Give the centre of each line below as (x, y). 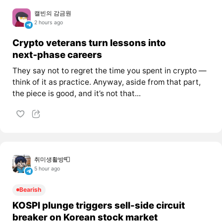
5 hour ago (47, 169)
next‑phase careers (57, 55)
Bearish (30, 190)
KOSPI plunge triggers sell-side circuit (98, 205)
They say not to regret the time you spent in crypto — (109, 71)
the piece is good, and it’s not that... (76, 94)
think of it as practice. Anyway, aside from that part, (106, 82)
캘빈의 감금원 (53, 13)
